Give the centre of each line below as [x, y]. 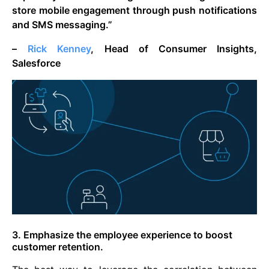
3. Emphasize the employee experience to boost [122, 234]
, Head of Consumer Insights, [174, 49]
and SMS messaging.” [62, 25]
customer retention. [58, 246]
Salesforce [36, 63]
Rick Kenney [59, 49]
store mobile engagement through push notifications [134, 11]
